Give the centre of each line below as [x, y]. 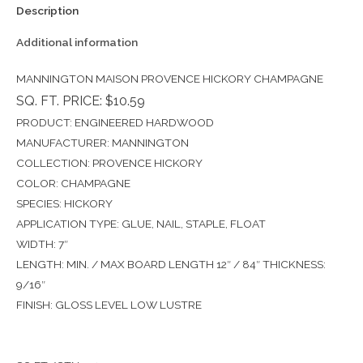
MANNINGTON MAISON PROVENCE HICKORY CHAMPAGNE [170, 79]
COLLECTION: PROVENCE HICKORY [109, 163]
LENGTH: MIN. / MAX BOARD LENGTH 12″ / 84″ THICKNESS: [171, 265]
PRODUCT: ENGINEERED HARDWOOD [115, 123]
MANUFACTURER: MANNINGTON [102, 143]
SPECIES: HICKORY [64, 204]
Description [47, 10]
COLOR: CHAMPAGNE [73, 184]
